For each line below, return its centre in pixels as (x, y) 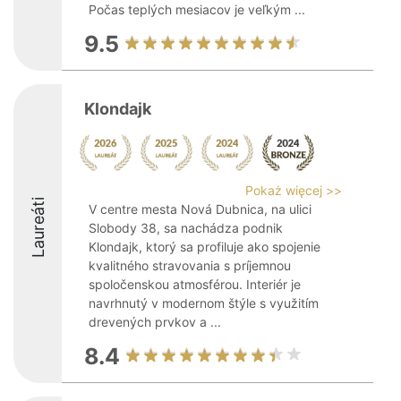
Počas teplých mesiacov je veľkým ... (197, 9)
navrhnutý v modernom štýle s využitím (204, 303)
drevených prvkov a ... (155, 322)
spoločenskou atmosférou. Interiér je (195, 284)
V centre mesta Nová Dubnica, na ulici (200, 209)
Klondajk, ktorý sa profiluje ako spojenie (205, 247)
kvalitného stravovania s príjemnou (190, 265)
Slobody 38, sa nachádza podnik (186, 228)
